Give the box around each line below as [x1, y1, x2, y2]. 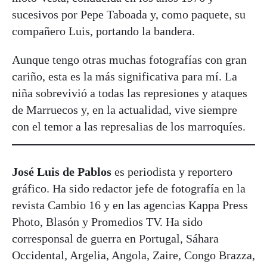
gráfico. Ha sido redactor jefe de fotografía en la [12, 181, 246, 195]
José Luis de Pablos [12, 164, 111, 178]
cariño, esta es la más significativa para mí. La [12, 69, 237, 83]
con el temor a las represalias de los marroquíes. [12, 119, 246, 133]
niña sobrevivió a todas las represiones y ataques [12, 86, 247, 100]
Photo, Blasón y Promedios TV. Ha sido [12, 215, 203, 228]
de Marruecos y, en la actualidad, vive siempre [12, 103, 237, 116]
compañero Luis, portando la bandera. [12, 24, 195, 38]
